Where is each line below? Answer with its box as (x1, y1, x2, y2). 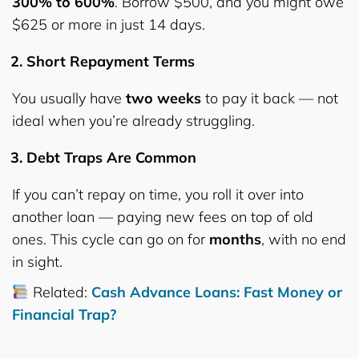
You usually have (12, 88, 126, 107)
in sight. (12, 252, 63, 271)
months (209, 229, 261, 248)
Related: (28, 282, 91, 301)
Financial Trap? (12, 305, 116, 324)
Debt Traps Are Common (26, 147, 196, 167)
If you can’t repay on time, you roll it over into (12, 184, 304, 204)
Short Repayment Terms (26, 51, 195, 71)
